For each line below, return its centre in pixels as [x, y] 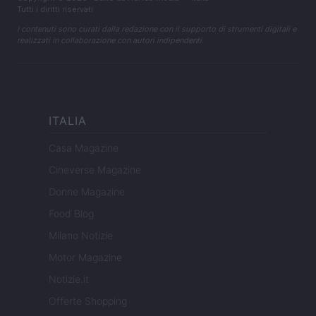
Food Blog [71, 214]
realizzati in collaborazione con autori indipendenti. [110, 41]
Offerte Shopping [88, 301]
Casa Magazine [84, 148]
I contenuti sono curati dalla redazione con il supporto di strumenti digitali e [157, 29]
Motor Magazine [85, 257]
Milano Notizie [81, 236]
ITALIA [68, 121]
